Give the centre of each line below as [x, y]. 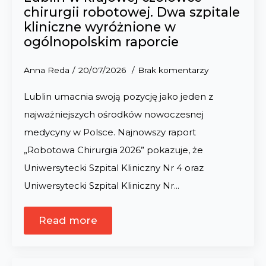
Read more [68, 220]
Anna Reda [47, 70]
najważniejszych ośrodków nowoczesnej [114, 115]
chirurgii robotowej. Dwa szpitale [132, 12]
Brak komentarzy [173, 70]
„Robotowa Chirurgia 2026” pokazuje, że [113, 150]
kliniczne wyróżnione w [100, 27]
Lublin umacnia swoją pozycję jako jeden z [118, 97]
